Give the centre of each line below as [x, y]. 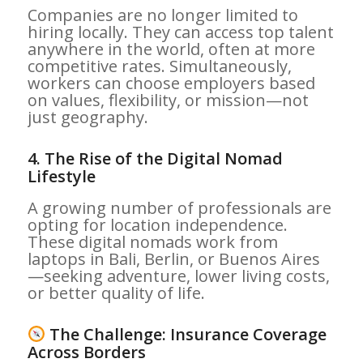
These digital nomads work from [152, 241]
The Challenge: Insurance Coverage [186, 334]
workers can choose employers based [171, 83]
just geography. [88, 117]
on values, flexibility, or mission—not [168, 100]
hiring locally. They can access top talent [180, 32]
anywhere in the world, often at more [171, 49]
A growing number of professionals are [179, 207]
